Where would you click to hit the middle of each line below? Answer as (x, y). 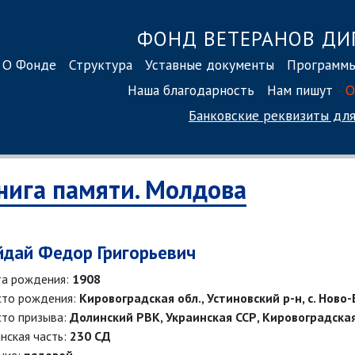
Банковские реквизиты (259, 115)
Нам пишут (300, 90)
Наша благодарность (191, 90)
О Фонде (29, 64)
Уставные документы (210, 64)
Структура (101, 64)
